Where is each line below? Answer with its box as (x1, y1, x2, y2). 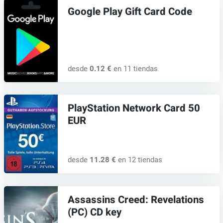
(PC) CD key (67, 205, 121, 220)
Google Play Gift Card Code (67, 4, 192, 20)
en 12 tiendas (115, 155, 162, 165)
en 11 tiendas (111, 64, 158, 73)
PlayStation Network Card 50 (67, 101, 200, 116)
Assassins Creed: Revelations (67, 192, 204, 208)
